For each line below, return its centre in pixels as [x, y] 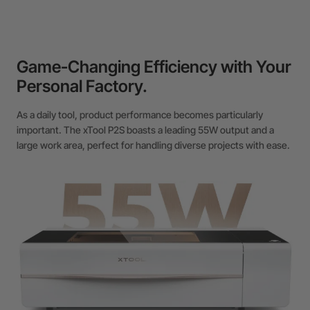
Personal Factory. [82, 86]
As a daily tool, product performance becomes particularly [140, 114]
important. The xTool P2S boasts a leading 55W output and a [145, 129]
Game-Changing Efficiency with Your [154, 66]
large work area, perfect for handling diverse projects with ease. [153, 145]
